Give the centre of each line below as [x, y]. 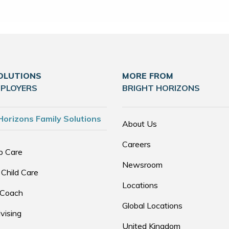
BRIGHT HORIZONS [161, 88]
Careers [136, 144]
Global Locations [152, 205]
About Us [140, 124]
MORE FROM [148, 76]
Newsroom [142, 165]
